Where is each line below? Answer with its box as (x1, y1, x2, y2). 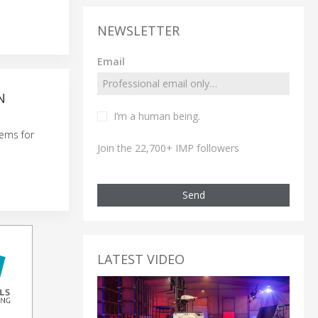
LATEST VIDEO (97, 250, 185, 268)
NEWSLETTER (97, 21, 180, 39)
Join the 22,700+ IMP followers (97, 141, 239, 155)
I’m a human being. (114, 109, 200, 123)
